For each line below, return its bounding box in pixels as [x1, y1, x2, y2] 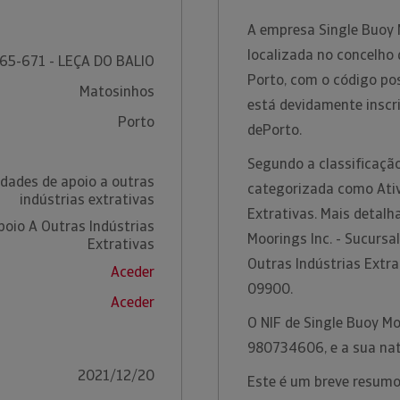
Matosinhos [79, 82, 154, 101]
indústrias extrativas [19, 190, 154, 209]
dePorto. [247, 121, 305, 139]
